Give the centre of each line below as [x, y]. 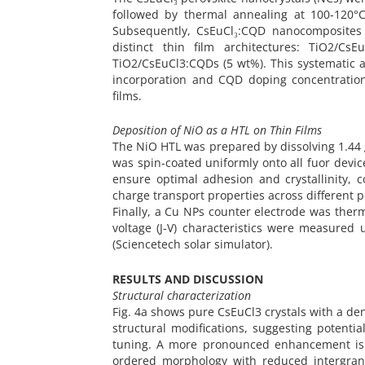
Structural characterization [182, 296]
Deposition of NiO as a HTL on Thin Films [220, 130]
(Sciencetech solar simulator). [194, 244]
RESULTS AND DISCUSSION [188, 279]
